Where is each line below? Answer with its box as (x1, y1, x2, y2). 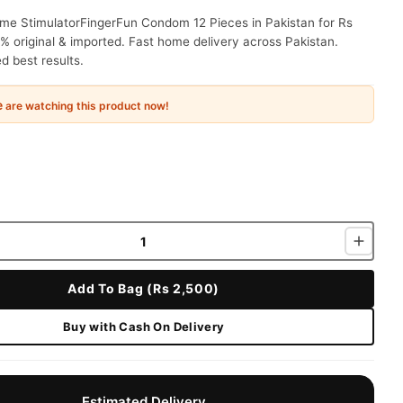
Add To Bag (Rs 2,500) (67, 281, 220, 296)
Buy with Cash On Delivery (62, 318, 225, 334)
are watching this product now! (2, 98, 169, 112)
